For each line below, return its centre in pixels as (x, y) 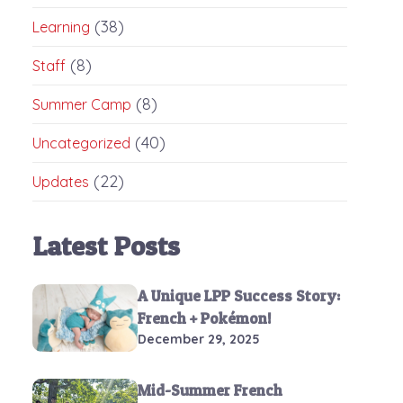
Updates (61, 182)
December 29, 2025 (198, 339)
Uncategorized (81, 143)
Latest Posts (106, 246)
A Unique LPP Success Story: (238, 296)
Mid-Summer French (210, 390)
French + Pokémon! (204, 318)
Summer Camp (82, 104)
